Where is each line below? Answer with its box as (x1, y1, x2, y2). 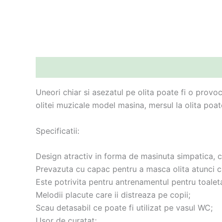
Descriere (36, 62, 74, 72)
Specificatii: (36, 125, 79, 136)
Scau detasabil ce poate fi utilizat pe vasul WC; (36, 203, 213, 213)
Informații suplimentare (85, 62, 175, 72)
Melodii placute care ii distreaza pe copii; (36, 190, 190, 200)
